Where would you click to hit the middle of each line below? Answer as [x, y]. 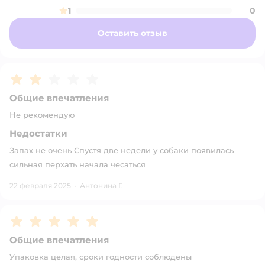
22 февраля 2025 [40, 185]
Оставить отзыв [132, 33]
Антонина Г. [101, 185]
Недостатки [38, 133]
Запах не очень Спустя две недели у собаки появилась [122, 150]
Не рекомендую [42, 115]
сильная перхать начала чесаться [77, 164]
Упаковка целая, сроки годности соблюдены [101, 257]
